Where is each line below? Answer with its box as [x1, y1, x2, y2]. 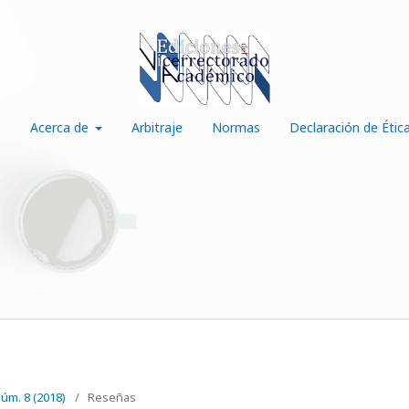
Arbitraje [131, 118, 184, 136]
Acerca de [29, 118, 92, 136]
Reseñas [88, 389, 136, 405]
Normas [212, 118, 261, 136]
